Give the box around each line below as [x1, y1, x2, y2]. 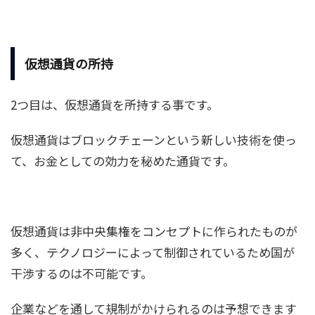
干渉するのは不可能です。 [11, 264, 153, 282]
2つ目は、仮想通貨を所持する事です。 [11, 95, 219, 113]
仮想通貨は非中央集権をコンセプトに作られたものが [11, 221, 297, 240]
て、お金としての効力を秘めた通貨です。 [11, 151, 235, 169]
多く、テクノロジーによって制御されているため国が [11, 243, 295, 261]
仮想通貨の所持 [25, 53, 113, 72]
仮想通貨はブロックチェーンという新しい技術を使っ [11, 130, 297, 148]
